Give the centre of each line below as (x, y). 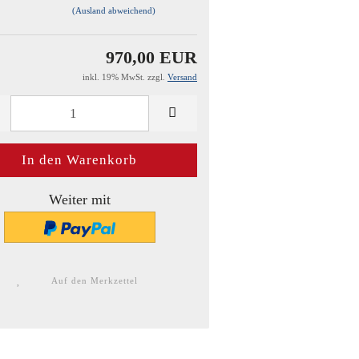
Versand (182, 77)
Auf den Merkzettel (95, 281)
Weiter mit (79, 199)
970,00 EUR (151, 58)
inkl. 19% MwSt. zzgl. (125, 77)
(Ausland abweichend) (113, 10)
